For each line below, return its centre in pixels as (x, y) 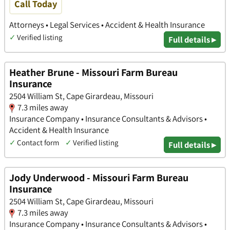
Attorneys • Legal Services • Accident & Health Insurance (107, 25)
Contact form (38, 142)
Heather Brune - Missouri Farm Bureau (93, 72)
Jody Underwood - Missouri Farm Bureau (99, 177)
